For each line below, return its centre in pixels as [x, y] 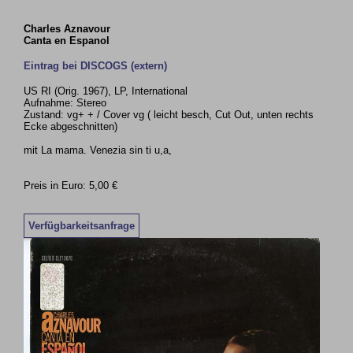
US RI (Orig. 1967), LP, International [106, 91]
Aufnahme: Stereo [65, 103]
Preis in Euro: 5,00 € [71, 186]
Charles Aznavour [67, 29]
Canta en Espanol [67, 41]
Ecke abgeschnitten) [71, 126]
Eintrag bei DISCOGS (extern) [96, 66]
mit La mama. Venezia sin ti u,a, [98, 150]
